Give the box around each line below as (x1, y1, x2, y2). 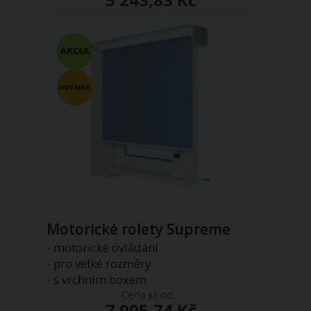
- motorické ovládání (47, 239, 159, 255)
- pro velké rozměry (47, 255, 151, 271)
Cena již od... (121, 287, 181, 301)
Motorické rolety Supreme (47, 219, 231, 239)
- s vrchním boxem (47, 271, 147, 287)
